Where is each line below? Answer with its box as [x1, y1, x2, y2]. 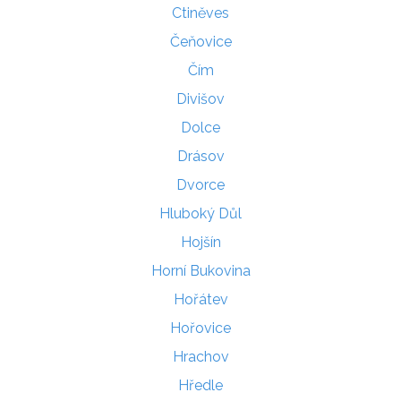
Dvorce [176, 175, 225, 193]
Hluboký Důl [159, 204, 242, 222]
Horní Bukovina [150, 261, 251, 279]
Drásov [176, 147, 225, 165]
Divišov [176, 90, 225, 107]
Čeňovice [169, 32, 232, 50]
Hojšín [180, 233, 221, 251]
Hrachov [172, 347, 229, 365]
